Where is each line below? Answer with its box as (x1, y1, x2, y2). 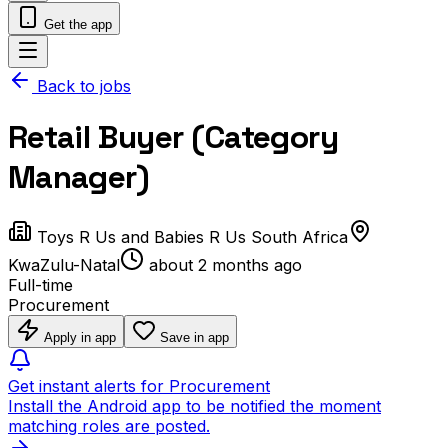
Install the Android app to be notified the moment (8, 395, 381, 416)
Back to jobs (32, 76, 131, 96)
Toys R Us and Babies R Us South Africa (37, 226, 348, 247)
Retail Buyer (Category (8, 117, 338, 158)
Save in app (156, 329, 229, 345)
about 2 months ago (149, 254, 302, 275)
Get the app (40, 17, 112, 32)
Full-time (8, 274, 73, 295)
